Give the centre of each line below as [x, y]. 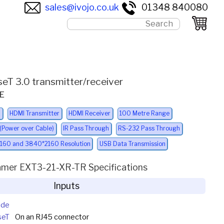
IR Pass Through [86, 128]
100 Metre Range [145, 113]
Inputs [67, 186]
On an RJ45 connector [52, 217]
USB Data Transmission [132, 143]
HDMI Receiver [90, 113]
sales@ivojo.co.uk [82, 7]
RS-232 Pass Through [149, 128]
